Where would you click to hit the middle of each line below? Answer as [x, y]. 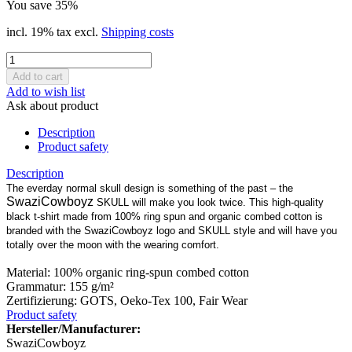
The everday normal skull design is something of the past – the [150, 188]
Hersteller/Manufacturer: [73, 328]
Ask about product [52, 105]
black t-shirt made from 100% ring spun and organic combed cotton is [165, 216]
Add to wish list [46, 91]
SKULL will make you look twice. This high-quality [209, 202]
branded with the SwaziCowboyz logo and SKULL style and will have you [172, 230]
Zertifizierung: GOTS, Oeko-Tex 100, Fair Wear [127, 300]
